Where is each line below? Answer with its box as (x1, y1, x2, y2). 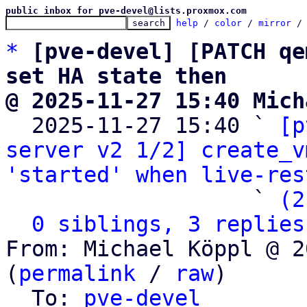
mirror (258, 18, 291, 28)
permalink (19, 261, 136, 286)
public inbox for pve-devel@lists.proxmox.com (5, 5, 247, 16)
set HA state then (5, 64, 227, 88)
